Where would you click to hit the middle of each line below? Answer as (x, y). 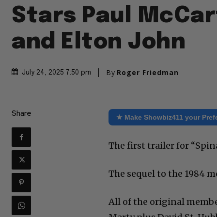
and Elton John (99, 43)
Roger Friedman (148, 73)
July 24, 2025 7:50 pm (56, 73)
